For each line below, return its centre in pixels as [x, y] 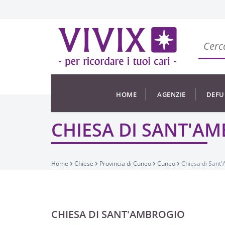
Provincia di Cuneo [125, 163]
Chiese [84, 163]
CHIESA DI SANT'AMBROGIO [118, 214]
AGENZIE [172, 94]
